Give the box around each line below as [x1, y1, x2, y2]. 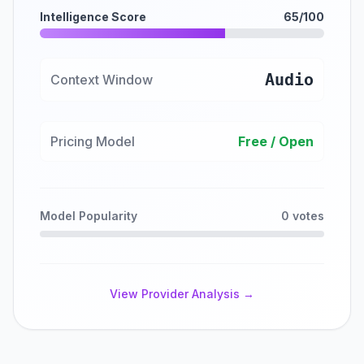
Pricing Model [50, 133, 135, 149]
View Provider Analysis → [110, 287, 254, 301]
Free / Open [238, 133, 314, 149]
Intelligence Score [40, 10, 146, 24]
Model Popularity [40, 209, 137, 223]
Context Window [50, 71, 153, 88]
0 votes [281, 209, 324, 223]
